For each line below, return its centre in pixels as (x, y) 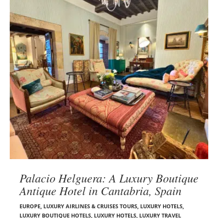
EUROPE (30, 206)
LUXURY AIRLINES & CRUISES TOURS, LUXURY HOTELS (113, 206)
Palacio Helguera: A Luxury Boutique (109, 177)
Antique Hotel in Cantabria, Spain (100, 190)
